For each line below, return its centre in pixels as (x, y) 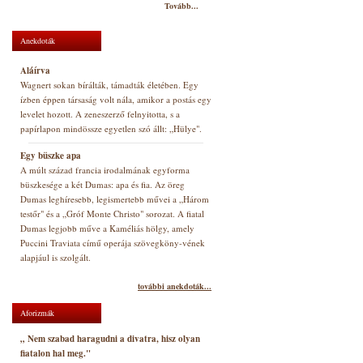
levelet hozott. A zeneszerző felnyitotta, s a (100, 114)
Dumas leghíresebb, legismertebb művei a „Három (115, 199)
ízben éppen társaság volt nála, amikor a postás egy (116, 99)
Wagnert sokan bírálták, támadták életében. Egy (109, 85)
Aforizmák (37, 313)
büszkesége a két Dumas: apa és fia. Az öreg (102, 184)
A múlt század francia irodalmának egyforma (105, 170)
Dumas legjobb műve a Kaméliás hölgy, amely (107, 228)
